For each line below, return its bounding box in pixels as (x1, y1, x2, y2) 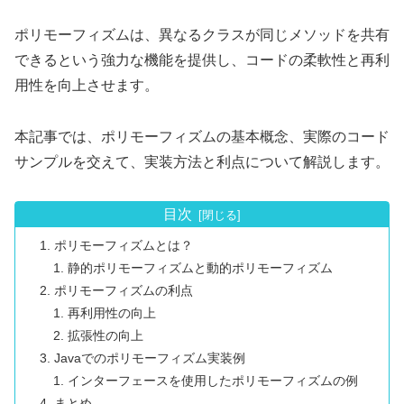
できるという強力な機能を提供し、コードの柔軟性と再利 (14, 52, 390, 69)
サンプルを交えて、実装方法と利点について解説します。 (14, 154, 390, 170)
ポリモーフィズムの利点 (54, 283, 194, 298)
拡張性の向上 (67, 328, 143, 344)
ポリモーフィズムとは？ (54, 238, 194, 253)
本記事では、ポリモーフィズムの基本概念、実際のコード (14, 129, 390, 145)
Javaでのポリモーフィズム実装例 (54, 351, 246, 366)
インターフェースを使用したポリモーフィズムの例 (67, 373, 358, 389)
